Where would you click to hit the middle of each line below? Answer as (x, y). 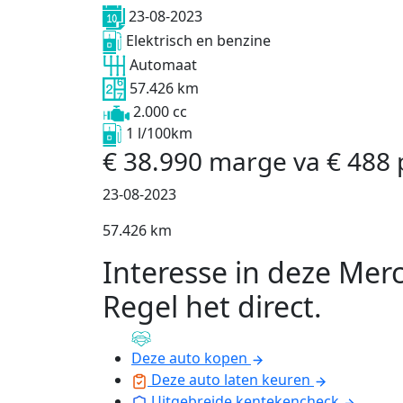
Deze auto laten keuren (231, 380)
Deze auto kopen (189, 358)
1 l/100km (159, 134)
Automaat (163, 64)
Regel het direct (208, 307)
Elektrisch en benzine (198, 40)
